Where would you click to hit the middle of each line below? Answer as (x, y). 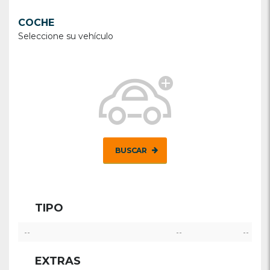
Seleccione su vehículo (66, 36)
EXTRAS (58, 261)
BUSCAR (132, 150)
